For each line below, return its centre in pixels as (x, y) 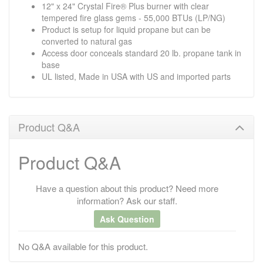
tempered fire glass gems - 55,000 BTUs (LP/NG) (134, 17)
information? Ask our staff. (127, 201)
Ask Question (127, 219)
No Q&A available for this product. (83, 247)
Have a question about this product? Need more (127, 188)
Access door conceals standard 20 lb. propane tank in (141, 53)
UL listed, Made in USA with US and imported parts (136, 76)
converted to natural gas (87, 41)
